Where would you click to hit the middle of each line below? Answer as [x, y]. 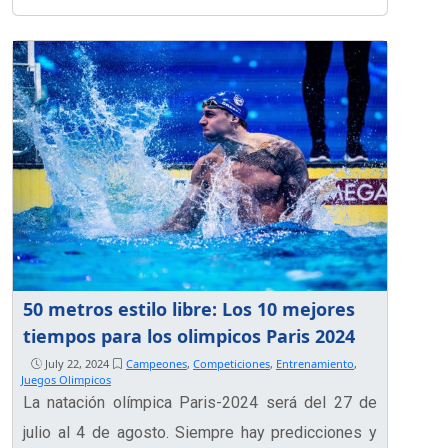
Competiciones [231, 363]
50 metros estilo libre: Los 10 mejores [189, 308]
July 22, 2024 [77, 363]
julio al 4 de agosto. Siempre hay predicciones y [200, 432]
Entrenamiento [315, 363]
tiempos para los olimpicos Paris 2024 [189, 335]
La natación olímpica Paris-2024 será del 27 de [200, 402]
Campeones [156, 363]
